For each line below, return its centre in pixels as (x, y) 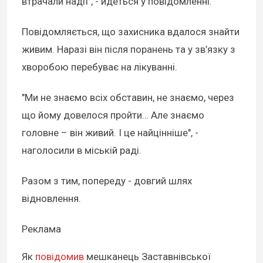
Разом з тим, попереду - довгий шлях (107, 181)
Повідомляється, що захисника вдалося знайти (131, 32)
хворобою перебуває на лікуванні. (100, 67)
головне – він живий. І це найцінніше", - (110, 133)
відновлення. (53, 199)
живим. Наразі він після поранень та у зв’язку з (129, 50)
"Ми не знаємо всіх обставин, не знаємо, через (128, 98)
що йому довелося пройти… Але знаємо (113, 115)
